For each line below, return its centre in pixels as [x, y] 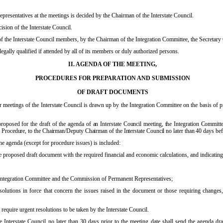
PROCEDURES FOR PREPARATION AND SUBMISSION [112, 78]
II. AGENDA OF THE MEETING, [112, 64]
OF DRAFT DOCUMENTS [112, 92]
